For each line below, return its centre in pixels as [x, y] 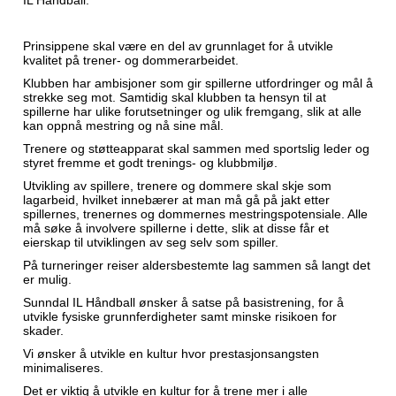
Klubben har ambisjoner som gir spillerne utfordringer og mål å [198, 83]
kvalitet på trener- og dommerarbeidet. [131, 60]
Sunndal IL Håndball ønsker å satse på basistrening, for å [183, 302]
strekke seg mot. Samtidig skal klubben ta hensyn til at [175, 97]
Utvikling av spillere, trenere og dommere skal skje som [177, 186]
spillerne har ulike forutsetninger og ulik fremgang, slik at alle [192, 111]
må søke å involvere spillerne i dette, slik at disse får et [176, 228]
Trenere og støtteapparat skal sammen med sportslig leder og [196, 148]
